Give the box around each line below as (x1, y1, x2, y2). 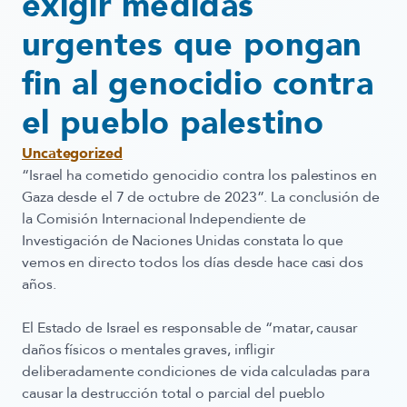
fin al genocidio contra (22, 62, 373, 106)
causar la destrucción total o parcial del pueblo (22, 383, 326, 403)
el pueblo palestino (22, 101, 345, 145)
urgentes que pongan (22, 23, 362, 67)
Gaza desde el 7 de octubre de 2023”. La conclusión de (22, 187, 380, 207)
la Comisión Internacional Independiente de (22, 209, 306, 229)
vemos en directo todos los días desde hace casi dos (22, 253, 363, 273)
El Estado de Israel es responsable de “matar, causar (22, 318, 358, 338)
